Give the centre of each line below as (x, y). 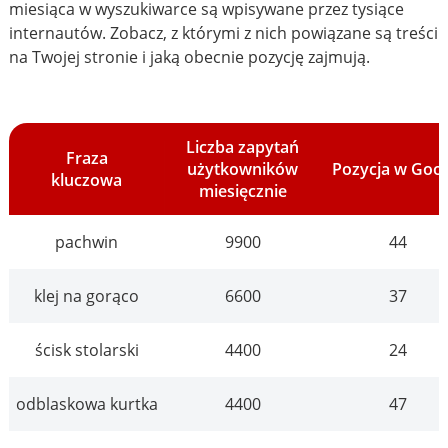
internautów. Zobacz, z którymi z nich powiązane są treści (223, 33)
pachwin (87, 242)
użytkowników (243, 169)
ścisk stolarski (87, 350)
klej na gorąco (87, 296)
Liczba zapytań (243, 147)
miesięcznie (243, 191)
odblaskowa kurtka (87, 404)
